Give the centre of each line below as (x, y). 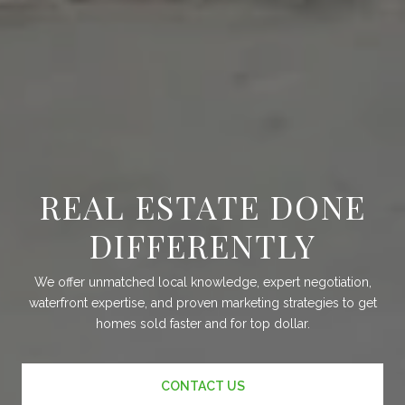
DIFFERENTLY (202, 245)
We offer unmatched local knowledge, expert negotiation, (202, 283)
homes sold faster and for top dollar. (202, 324)
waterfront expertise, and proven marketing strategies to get (202, 303)
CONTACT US (202, 386)
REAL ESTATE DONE (202, 207)
